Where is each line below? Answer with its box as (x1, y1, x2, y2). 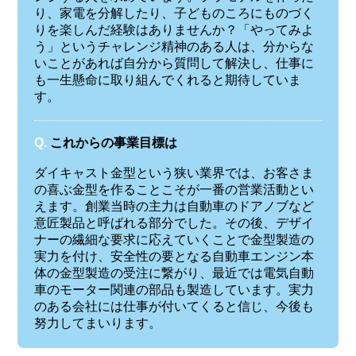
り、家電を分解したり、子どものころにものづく (33, 6, 314, 20)
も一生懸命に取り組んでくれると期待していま (33, 72, 301, 87)
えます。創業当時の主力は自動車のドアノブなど (33, 199, 314, 214)
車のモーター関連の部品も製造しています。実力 (33, 283, 314, 297)
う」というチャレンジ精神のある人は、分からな (33, 39, 314, 53)
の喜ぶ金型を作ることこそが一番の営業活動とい (33, 183, 314, 197)
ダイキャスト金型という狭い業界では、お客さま (33, 166, 314, 180)
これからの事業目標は (49, 135, 177, 149)
